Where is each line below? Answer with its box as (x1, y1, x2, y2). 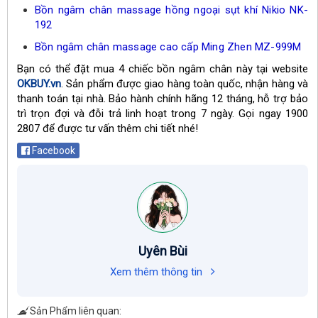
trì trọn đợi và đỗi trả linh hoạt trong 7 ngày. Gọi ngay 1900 (17, 106, 308, 120)
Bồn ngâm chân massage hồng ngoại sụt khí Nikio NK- (35, 3, 308, 16)
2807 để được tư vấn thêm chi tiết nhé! (17, 121, 198, 135)
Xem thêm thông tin (110, 265, 205, 278)
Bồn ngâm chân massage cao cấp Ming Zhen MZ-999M (35, 40, 302, 53)
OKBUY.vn (17, 77, 61, 90)
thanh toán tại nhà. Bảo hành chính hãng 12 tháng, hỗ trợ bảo (17, 92, 308, 105)
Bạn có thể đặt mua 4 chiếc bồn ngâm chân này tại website (17, 62, 308, 75)
